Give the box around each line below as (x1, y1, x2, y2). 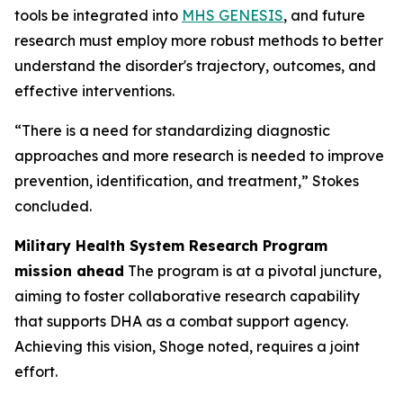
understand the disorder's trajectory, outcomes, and (14, 57, 376, 75)
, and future (283, 6, 365, 24)
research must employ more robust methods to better (14, 31, 383, 49)
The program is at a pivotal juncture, (124, 262, 381, 280)
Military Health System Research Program (14, 237, 327, 255)
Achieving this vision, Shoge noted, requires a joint (14, 337, 360, 355)
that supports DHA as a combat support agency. (14, 312, 348, 330)
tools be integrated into (14, 6, 182, 24)
